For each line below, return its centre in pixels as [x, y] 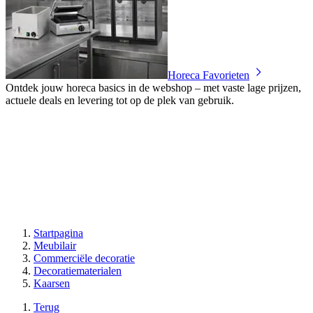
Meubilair [55, 245]
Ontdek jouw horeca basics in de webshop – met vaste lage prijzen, [153, 87]
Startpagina [58, 233]
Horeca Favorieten [209, 75]
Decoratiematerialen [78, 270]
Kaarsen [52, 283]
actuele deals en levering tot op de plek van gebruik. [120, 100]
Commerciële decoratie [84, 258]
